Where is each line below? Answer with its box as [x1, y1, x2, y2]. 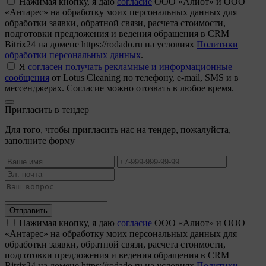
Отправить [9, 205, 47, 215]
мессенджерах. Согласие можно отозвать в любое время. [5, 83, 234, 93]
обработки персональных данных [5, 49, 141, 60]
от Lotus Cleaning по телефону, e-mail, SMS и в [49, 72, 239, 83]
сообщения [5, 72, 49, 83]
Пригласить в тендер [5, 104, 89, 115]
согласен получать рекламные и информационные [28, 61, 232, 72]
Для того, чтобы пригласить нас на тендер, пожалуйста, [5, 124, 231, 135]
